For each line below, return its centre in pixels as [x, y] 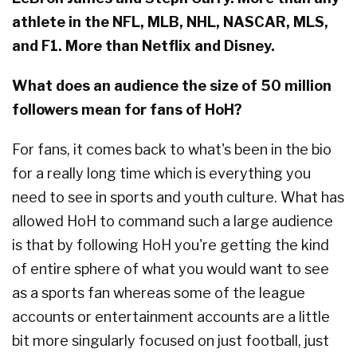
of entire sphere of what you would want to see [171, 269]
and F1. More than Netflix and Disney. [143, 46]
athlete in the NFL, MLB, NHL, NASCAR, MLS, [170, 22]
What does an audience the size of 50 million [172, 86]
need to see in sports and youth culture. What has [178, 198]
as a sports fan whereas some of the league [159, 293]
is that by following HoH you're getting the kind [171, 245]
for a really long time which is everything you [161, 174]
